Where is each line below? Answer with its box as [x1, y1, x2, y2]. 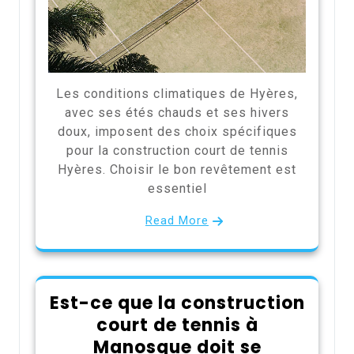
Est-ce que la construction [49, 290, 305, 315]
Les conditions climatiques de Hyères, [56, 85, 298, 101]
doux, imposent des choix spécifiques [57, 123, 297, 139]
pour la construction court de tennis [66, 142, 288, 158]
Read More [145, 213, 209, 228]
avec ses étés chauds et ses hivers [65, 104, 289, 120]
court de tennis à [96, 312, 258, 337]
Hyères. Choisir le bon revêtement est [58, 161, 296, 177]
